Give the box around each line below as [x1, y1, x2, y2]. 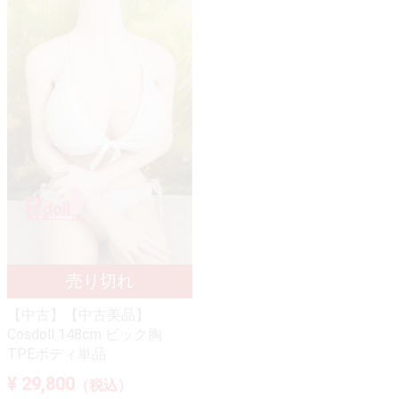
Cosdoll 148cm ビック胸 [7, 325, 162, 343]
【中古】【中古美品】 [7, 305, 150, 323]
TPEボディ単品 [7, 345, 106, 362]
